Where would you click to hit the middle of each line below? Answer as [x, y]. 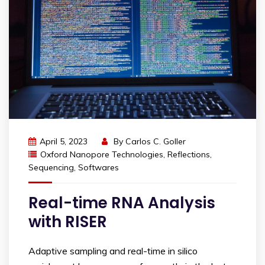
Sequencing [51, 168]
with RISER [68, 222]
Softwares [98, 168]
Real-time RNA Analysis [122, 203]
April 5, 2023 [64, 142]
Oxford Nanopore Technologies [102, 155]
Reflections [189, 155]
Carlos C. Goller [156, 142]
